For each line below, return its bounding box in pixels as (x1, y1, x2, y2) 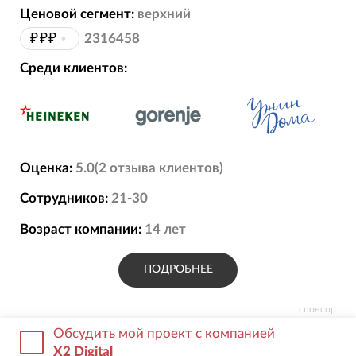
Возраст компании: (19, 222, 141, 236)
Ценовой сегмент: (19, 7, 134, 21)
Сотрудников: (19, 192, 108, 206)
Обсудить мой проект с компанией (53, 326, 276, 340)
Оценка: (19, 161, 72, 175)
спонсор (299, 304, 337, 314)
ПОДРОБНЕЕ (143, 264, 213, 276)
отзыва (109, 161, 156, 175)
